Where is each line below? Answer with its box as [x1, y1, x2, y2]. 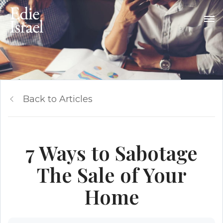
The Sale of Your [36, 161, 187, 188]
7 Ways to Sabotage [25, 139, 198, 166]
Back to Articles [23, 94, 93, 105]
